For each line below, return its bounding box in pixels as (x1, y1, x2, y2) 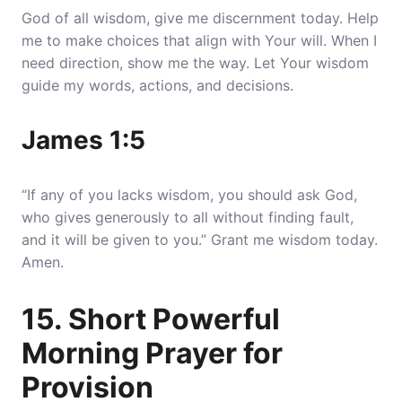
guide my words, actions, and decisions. (22, 76, 293, 94)
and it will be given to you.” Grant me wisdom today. (22, 231, 378, 249)
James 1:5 (22, 125, 145, 155)
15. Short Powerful (22, 301, 280, 336)
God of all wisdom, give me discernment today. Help (22, 9, 379, 27)
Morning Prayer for (22, 336, 283, 371)
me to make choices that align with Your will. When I (22, 31, 377, 49)
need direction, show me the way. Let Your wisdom (22, 54, 369, 72)
